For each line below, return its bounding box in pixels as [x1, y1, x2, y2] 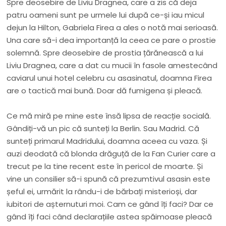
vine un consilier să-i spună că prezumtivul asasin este [7, 174, 211, 185]
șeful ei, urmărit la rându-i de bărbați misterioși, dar [7, 186, 198, 197]
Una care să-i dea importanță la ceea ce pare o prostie [7, 35, 216, 46]
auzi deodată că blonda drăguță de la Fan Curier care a [7, 148, 216, 159]
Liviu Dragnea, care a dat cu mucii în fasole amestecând [7, 60, 218, 71]
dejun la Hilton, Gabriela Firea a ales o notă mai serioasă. [7, 22, 218, 33]
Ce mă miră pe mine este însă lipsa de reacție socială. [7, 110, 211, 122]
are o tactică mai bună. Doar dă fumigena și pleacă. [7, 85, 205, 96]
